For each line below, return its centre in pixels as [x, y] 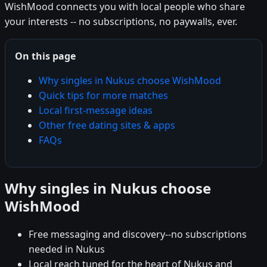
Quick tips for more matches [103, 95]
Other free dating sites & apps [107, 125]
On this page [45, 56]
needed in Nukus [67, 249]
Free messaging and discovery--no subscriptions [138, 234]
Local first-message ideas [96, 110]
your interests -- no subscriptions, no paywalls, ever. [121, 21]
